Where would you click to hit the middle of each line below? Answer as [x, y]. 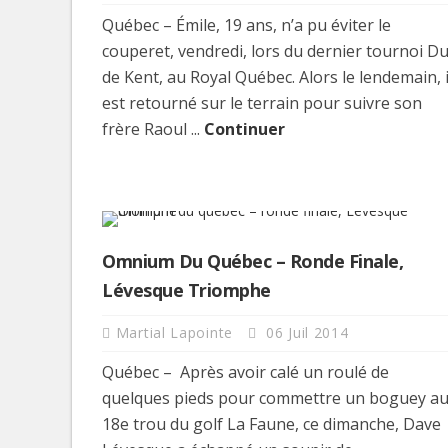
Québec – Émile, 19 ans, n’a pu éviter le [246, 24]
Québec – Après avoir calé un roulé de [245, 371]
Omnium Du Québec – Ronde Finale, [252, 260]
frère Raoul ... [153, 128]
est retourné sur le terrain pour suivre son [262, 102]
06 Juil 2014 [305, 332]
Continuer [244, 128]
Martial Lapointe [176, 332]
